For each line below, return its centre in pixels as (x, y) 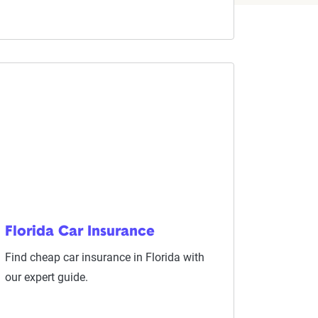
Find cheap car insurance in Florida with (104, 257)
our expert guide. (46, 277)
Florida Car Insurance (79, 232)
